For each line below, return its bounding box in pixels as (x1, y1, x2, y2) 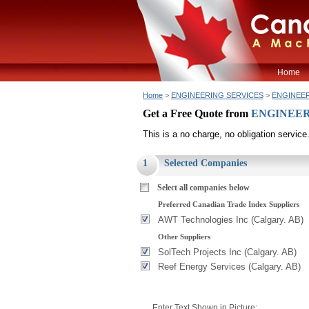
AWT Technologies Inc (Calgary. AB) (158, 215, 303, 225)
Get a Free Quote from (143, 108, 251, 119)
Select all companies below (157, 183, 250, 192)
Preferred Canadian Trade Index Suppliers (158, 200, 299, 208)
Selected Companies (164, 158, 247, 168)
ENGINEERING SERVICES (171, 91, 263, 99)
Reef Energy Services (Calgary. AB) (158, 261, 301, 272)
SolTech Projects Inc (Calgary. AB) (158, 247, 297, 257)
